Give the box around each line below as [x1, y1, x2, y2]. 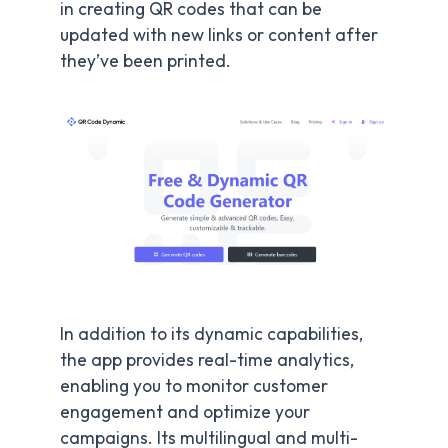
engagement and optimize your [60, 400, 310, 423]
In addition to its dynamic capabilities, [60, 322, 363, 345]
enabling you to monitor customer [60, 374, 328, 397]
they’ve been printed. [60, 50, 231, 73]
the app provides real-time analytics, [60, 348, 354, 371]
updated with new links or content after [60, 24, 378, 47]
